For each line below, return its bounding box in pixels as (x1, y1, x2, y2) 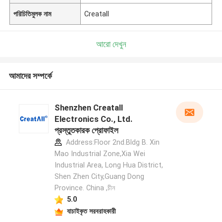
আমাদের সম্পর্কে (8, 71, 52, 81)
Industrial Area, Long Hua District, (54, 161, 163, 169)
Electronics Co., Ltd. (54, 114, 133, 124)
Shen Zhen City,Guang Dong (54, 172, 144, 181)
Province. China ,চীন (54, 184, 115, 192)
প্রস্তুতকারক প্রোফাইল (54, 125, 118, 136)
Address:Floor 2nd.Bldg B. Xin (63, 138, 160, 147)
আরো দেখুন (96, 39, 126, 49)
